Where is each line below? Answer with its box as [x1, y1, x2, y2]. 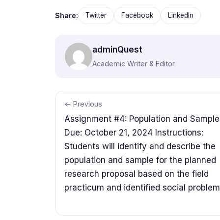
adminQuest [92, 45, 142, 55]
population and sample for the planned [64, 155, 216, 165]
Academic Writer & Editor [92, 59, 175, 68]
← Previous [64, 100, 102, 109]
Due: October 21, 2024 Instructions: [64, 128, 203, 138]
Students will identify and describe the [64, 141, 216, 152]
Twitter [85, 11, 107, 20]
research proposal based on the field [64, 169, 209, 179]
